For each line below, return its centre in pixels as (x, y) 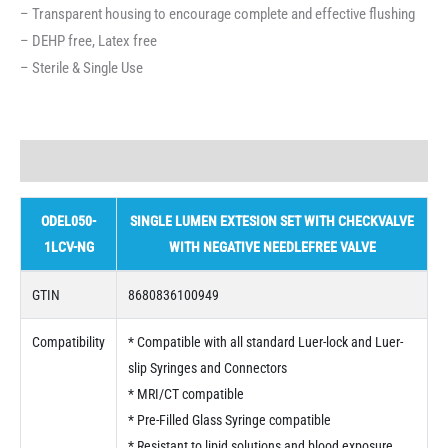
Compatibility (68, 341)
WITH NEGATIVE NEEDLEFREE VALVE (272, 246)
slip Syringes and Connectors (207, 367)
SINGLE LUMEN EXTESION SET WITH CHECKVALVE (272, 220)
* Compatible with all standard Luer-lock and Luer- (265, 341)
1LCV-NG (68, 246)
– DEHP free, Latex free (88, 41)
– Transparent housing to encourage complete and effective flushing (217, 14)
